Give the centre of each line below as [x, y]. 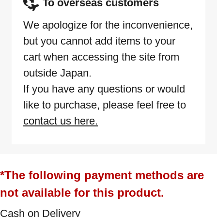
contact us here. [61, 121]
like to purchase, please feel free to [105, 105]
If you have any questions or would [104, 89]
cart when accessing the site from [101, 57]
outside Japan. [57, 73]
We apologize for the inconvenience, [108, 25]
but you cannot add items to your [99, 41]
